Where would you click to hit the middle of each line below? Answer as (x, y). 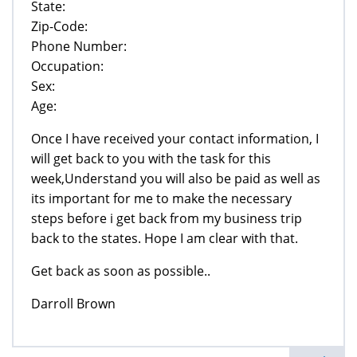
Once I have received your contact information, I (175, 138)
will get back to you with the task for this (151, 158)
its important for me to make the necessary (161, 198)
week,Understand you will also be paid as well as (176, 178)
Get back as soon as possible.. (121, 271)
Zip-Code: (59, 26)
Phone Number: (79, 46)
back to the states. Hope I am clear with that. (165, 238)
